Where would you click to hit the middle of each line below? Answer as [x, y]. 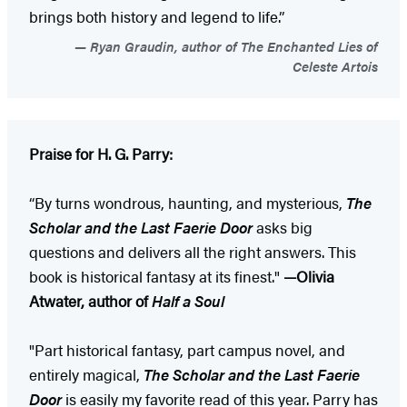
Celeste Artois [335, 65]
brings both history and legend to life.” [159, 16]
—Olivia [309, 276]
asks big [283, 227]
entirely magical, [86, 374]
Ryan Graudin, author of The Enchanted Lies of [232, 45]
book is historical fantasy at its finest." [156, 276]
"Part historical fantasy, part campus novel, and [187, 349]
